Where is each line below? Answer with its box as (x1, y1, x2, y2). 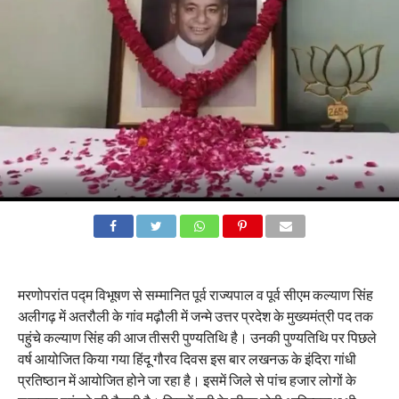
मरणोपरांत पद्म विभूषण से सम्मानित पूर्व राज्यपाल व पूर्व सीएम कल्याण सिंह (17, 285, 373, 303)
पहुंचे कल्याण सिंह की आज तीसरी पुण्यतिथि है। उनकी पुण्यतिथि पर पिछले (17, 328, 377, 346)
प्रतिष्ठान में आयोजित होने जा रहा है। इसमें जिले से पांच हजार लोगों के (17, 370, 356, 388)
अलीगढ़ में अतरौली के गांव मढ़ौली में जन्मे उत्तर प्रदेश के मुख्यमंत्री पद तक (17, 306, 373, 324)
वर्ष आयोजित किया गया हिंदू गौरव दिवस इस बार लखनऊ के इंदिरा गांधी (17, 349, 356, 367)
